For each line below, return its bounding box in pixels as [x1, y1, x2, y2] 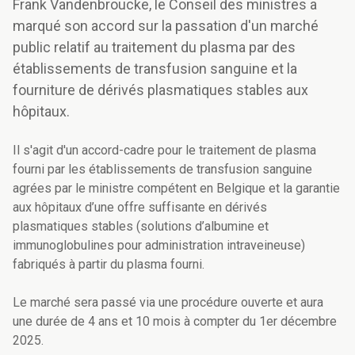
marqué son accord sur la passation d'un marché [13, 17, 319, 35]
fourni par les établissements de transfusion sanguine [13, 162, 312, 177]
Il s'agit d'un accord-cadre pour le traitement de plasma [13, 143, 316, 158]
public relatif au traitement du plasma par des [13, 39, 296, 56]
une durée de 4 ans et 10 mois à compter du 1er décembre [13, 314, 337, 330]
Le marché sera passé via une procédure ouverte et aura [13, 295, 323, 311]
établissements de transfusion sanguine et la [13, 60, 297, 78]
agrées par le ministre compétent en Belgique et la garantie [13, 181, 340, 197]
